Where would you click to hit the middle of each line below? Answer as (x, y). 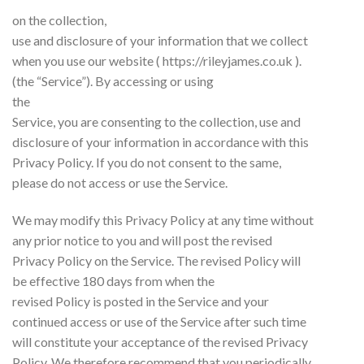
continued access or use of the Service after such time (159, 321)
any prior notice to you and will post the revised (142, 240)
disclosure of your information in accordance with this (160, 141)
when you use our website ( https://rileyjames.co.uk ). (157, 60)
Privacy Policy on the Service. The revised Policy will (156, 260)
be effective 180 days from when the (113, 280)
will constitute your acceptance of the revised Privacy (160, 341)
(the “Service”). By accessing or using (113, 80)
